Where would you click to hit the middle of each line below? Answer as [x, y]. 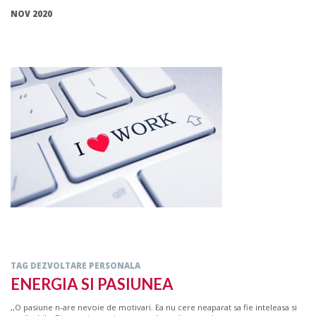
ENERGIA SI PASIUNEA [92, 284]
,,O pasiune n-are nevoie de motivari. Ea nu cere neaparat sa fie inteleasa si [154, 308]
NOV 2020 [31, 14]
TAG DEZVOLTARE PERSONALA [75, 266]
